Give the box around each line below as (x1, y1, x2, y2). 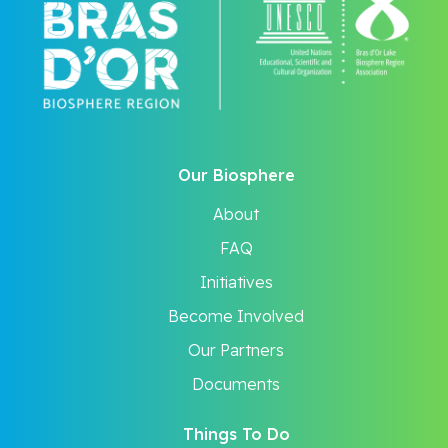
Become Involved (168, 305, 304, 326)
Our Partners (188, 339, 284, 360)
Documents (192, 373, 280, 394)
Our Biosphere (177, 164, 295, 185)
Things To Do (182, 423, 290, 444)
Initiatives (199, 271, 273, 292)
